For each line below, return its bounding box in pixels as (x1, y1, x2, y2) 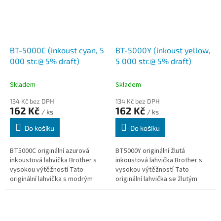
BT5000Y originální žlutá (115, 146, 185, 156)
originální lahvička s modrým (10, 174, 93, 184)
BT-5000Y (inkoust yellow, (115, 45, 211, 55)
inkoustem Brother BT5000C (10, 184, 93, 194)
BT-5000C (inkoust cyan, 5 (10, 45, 104, 55)
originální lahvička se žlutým (115, 174, 197, 184)
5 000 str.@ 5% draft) (171, 56, 191, 66)
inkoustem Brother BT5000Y (115, 184, 198, 194)
